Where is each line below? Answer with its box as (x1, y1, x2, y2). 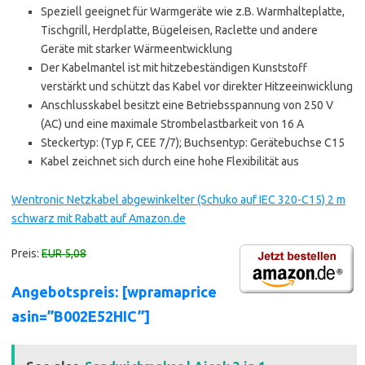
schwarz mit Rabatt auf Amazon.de (11, 212, 186, 226)
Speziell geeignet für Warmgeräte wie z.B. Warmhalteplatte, (41, 5, 345, 19)
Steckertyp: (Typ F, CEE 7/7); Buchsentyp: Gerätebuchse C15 (41, 136, 345, 150)
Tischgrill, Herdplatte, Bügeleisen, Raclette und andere (41, 24, 318, 37)
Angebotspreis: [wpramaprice (11, 284, 217, 301)
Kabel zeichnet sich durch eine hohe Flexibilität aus (41, 155, 299, 169)
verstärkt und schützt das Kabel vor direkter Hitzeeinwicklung (41, 80, 353, 94)
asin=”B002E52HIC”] (11, 308, 150, 325)
